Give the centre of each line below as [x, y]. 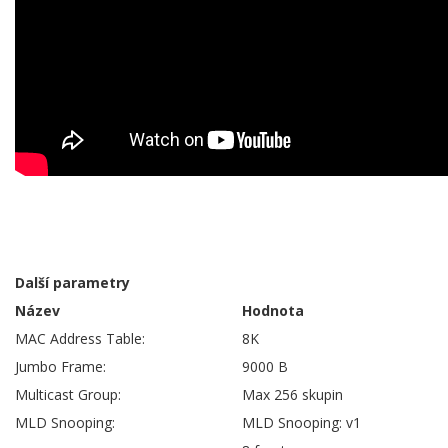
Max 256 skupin [292, 395]
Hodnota [273, 311]
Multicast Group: [68, 395]
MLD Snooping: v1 [301, 423]
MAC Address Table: [80, 339]
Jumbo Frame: [60, 367]
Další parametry [72, 283]
